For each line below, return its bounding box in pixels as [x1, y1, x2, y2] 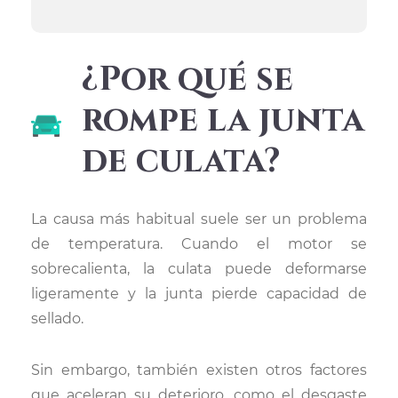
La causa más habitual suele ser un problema [31, 211, 367, 227]
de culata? [81, 139, 280, 184]
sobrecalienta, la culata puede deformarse [31, 260, 367, 277]
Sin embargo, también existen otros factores [31, 362, 367, 378]
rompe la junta [81, 98, 364, 143]
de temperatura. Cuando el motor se [31, 235, 367, 252]
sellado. [31, 310, 84, 327]
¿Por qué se [81, 57, 293, 102]
